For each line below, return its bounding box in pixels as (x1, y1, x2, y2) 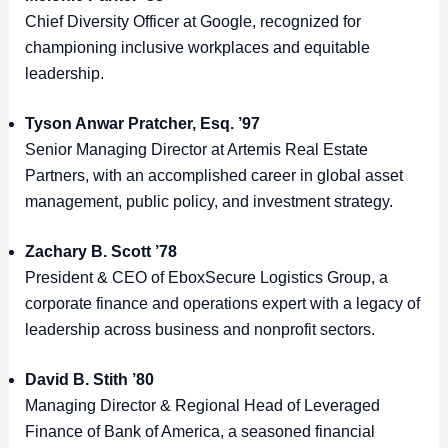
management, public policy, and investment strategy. (24, 193, 397, 211)
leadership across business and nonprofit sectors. (24, 321, 379, 339)
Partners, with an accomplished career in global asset (24, 167, 403, 185)
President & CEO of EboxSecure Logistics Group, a (24, 269, 388, 287)
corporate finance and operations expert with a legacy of (24, 295, 420, 313)
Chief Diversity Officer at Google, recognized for (24, 13, 361, 31)
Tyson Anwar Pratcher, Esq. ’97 (24, 115, 260, 133)
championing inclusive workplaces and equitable (24, 39, 370, 57)
